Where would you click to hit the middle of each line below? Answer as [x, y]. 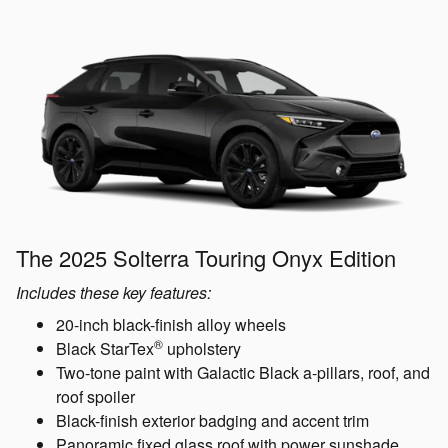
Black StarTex [105, 349]
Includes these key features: [113, 293]
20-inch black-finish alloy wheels [171, 325]
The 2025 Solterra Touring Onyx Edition [206, 258]
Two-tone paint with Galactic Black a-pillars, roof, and [243, 373]
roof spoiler [95, 397]
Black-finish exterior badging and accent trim [212, 421]
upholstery [202, 349]
